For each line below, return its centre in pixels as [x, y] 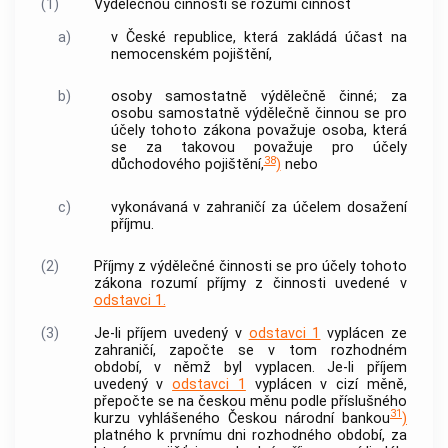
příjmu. [132, 224]
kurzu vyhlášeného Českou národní [217, 418]
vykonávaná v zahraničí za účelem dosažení [258, 207]
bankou [366, 418]
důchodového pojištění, [187, 165]
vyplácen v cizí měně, [326, 384]
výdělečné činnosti [210, 267]
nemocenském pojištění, [191, 54]
